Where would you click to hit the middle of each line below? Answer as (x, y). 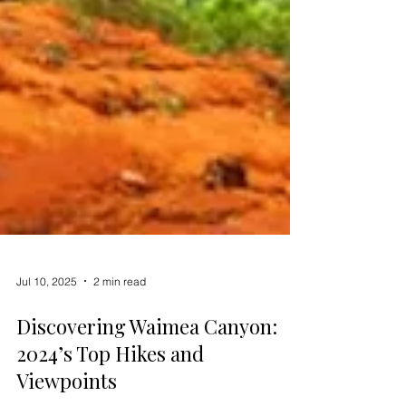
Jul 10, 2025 (47, 324)
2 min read (120, 324)
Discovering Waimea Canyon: (147, 370)
